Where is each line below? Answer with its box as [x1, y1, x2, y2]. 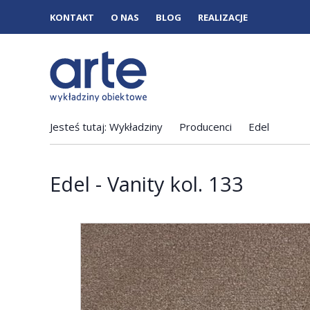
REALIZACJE [198, 11, 248, 24]
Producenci [179, 120, 232, 134]
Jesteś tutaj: [50, 120, 107, 134]
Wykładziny [109, 120, 163, 134]
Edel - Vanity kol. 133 [50, 170, 244, 197]
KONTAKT [50, 11, 94, 24]
